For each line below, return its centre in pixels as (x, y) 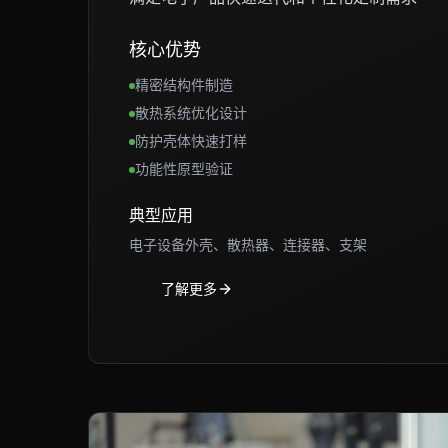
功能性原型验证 (184, 168)
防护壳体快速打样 (191, 140)
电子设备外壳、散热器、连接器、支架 (248, 244)
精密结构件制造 (184, 84)
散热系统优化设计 (191, 112)
